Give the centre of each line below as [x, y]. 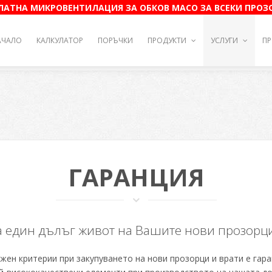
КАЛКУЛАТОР [60, 40]
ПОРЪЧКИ [115, 40]
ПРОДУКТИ [168, 40]
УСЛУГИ [225, 40]
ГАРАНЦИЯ [136, 178]
